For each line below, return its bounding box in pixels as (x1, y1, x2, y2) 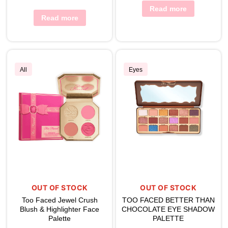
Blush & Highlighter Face (20, 205, 100, 214)
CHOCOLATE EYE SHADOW (122, 205, 215, 214)
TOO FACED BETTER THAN (122, 196, 215, 205)
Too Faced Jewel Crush (21, 196, 98, 205)
